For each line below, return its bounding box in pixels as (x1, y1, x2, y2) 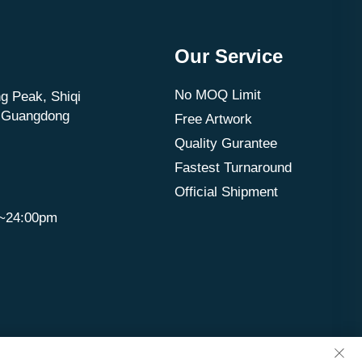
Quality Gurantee (174, 136, 277, 151)
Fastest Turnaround (174, 160, 292, 175)
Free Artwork (174, 112, 252, 127)
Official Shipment (174, 184, 278, 200)
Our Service (174, 45, 283, 67)
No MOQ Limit (174, 87, 261, 103)
